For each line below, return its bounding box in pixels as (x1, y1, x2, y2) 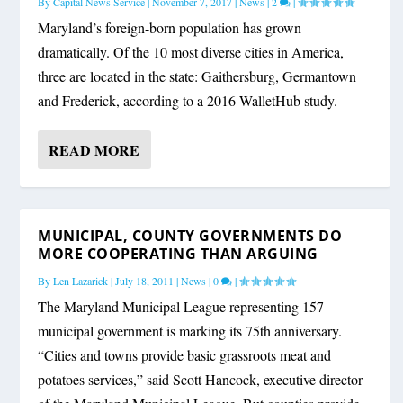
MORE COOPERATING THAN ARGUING (38, 244, 318, 264)
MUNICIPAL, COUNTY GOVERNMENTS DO (38, 226, 343, 246)
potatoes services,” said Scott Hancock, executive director (38, 370, 363, 390)
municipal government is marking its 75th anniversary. (38, 321, 343, 341)
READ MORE (49, 139, 140, 161)
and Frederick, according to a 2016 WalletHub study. (38, 91, 338, 111)
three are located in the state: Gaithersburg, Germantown (38, 67, 357, 86)
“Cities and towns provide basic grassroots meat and (38, 345, 332, 365)
